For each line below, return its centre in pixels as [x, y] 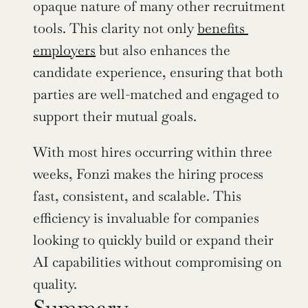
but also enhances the [163, 51]
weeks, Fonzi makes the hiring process [148, 174]
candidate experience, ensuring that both [158, 73]
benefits [221, 29]
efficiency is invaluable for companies [146, 218]
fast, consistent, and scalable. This [137, 196]
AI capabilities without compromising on [157, 262]
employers [64, 51]
